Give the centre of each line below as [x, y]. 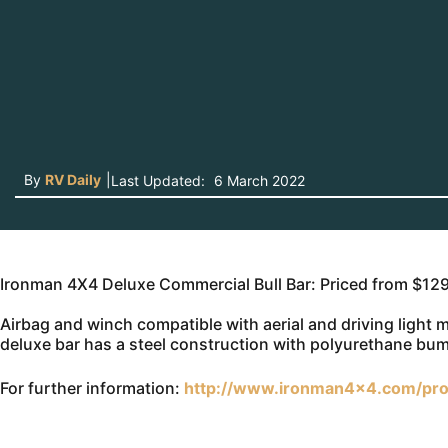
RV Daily [73, 179]
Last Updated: [158, 180]
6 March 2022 [257, 180]
